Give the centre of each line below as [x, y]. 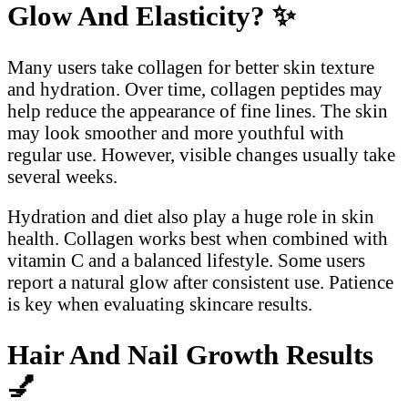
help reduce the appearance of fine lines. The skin [198, 110]
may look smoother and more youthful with [176, 132]
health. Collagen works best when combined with [198, 239]
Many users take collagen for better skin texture [191, 66]
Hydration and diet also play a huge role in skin [191, 217]
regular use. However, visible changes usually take [201, 154]
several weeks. [62, 176]
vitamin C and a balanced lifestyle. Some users [186, 260]
